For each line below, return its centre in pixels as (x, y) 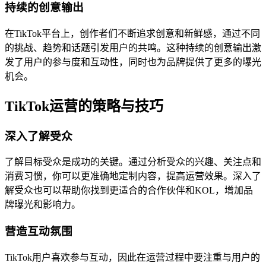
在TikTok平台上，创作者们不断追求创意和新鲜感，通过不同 (132, 33)
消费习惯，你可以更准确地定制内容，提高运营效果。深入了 (133, 176)
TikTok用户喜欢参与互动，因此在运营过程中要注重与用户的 (132, 257)
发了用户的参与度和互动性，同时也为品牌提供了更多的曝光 (133, 62)
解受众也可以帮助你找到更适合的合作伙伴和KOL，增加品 (129, 191)
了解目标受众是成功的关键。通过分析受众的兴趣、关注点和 (133, 162)
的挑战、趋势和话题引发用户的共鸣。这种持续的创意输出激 (133, 47)
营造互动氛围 (39, 232)
